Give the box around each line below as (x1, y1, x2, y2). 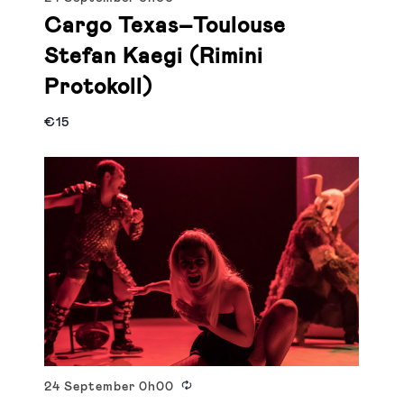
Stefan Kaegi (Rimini (44, 45, 264, 68)
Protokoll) (44, 76, 153, 98)
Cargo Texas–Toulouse (44, 14, 287, 37)
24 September (44, 381, 140, 394)
